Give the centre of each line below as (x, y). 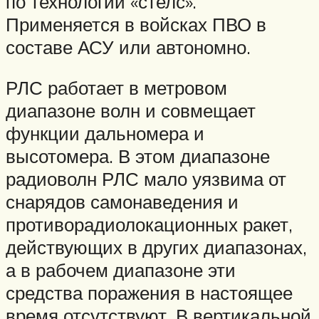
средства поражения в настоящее (149, 293)
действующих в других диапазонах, (156, 247)
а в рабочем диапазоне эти (121, 270)
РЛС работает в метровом (116, 88)
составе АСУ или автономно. (128, 47)
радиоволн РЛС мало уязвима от (146, 179)
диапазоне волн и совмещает (131, 111)
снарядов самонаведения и (122, 202)
